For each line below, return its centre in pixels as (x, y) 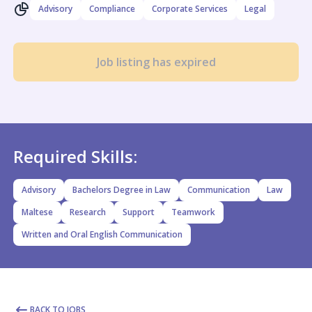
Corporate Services (189, 9)
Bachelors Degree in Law (121, 190)
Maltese (37, 212)
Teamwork (193, 212)
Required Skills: (75, 156)
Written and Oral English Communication (102, 234)
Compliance (112, 9)
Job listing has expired (156, 62)
